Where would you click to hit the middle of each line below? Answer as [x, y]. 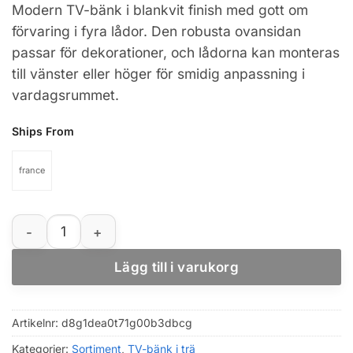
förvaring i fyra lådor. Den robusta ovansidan [156, 32]
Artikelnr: [37, 322]
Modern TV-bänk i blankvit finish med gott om [160, 10]
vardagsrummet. [65, 95]
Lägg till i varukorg [176, 267]
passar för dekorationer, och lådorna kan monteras [176, 53]
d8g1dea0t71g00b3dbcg [127, 322]
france [32, 171]
